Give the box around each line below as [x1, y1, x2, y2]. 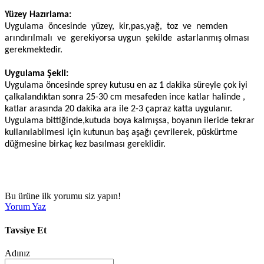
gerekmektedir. [5, 45, 62, 55]
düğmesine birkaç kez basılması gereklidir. [5, 140, 166, 150]
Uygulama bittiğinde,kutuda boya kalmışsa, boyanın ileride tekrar [5, 116, 255, 126]
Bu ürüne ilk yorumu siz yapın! [5, 191, 121, 202]
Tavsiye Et [5, 225, 47, 235]
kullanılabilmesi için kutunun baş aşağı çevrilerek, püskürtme [5, 128, 237, 138]
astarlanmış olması [177, 34, 249, 44]
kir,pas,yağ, [119, 22, 162, 32]
